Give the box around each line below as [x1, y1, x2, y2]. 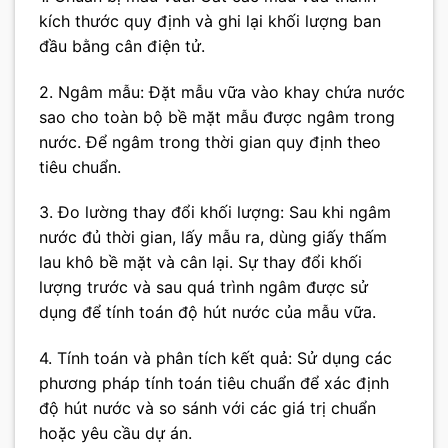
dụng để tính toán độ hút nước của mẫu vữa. [39, 302, 376, 323]
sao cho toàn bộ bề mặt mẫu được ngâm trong [39, 106, 395, 127]
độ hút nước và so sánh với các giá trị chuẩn [39, 398, 376, 419]
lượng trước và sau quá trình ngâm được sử [39, 277, 368, 298]
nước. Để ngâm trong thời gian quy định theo [39, 131, 381, 152]
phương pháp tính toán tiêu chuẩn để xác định [39, 373, 389, 394]
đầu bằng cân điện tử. [39, 35, 205, 56]
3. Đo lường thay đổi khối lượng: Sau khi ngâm [39, 202, 391, 223]
